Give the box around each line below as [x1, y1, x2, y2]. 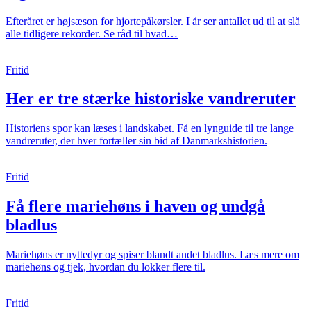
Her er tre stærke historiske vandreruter [6, 90, 296, 108]
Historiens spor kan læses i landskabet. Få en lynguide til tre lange [6, 122, 294, 135]
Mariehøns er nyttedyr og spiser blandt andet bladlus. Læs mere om [6, 249, 299, 261]
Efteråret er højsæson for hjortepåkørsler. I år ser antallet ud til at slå [6, 15, 300, 27]
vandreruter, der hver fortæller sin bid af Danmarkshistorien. [6, 135, 267, 147]
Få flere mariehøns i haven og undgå [6, 197, 265, 216]
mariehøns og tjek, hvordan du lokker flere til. [6, 261, 205, 274]
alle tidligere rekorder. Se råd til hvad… [6, 27, 178, 40]
